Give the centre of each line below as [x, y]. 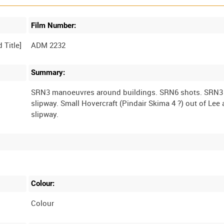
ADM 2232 [48, 45]
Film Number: [54, 25]
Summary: [48, 73]
